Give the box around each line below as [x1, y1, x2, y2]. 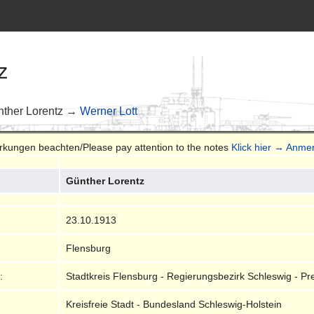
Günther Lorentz [66, 175, 145, 186]
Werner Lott [80, 104, 138, 117]
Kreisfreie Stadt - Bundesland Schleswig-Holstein [66, 298, 282, 310]
